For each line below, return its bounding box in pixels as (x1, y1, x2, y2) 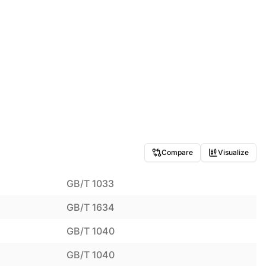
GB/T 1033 (66, 178, 114, 189)
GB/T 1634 (66, 201, 115, 213)
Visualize (218, 148, 249, 157)
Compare (161, 148, 193, 157)
